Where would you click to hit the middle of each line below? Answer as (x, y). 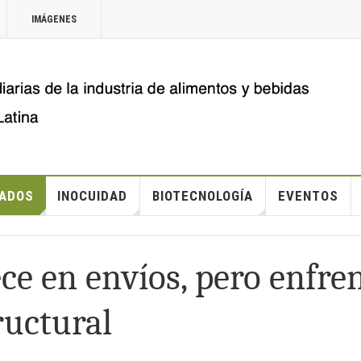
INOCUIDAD (92, 196)
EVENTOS (308, 196)
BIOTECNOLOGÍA (202, 196)
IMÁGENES (54, 19)
